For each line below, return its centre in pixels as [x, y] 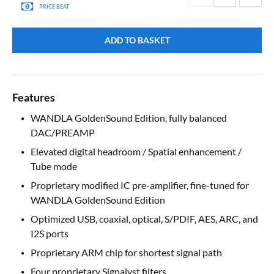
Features [34, 98]
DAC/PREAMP [63, 133]
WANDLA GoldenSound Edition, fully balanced [129, 118]
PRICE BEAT [54, 6]
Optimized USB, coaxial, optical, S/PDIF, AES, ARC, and [144, 219]
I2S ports [50, 234]
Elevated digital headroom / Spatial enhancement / [136, 152]
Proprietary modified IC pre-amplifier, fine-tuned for [140, 185]
